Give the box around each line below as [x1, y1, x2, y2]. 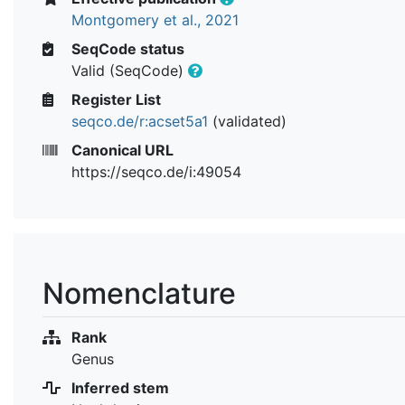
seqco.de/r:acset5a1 [71, 111, 208, 130]
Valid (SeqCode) [71, 61, 188, 80]
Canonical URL [68, 140, 174, 159]
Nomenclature [42, 275, 236, 311]
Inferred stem [68, 378, 169, 397]
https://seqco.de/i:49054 [71, 162, 241, 181]
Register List [68, 89, 161, 108]
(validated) [208, 111, 287, 130]
